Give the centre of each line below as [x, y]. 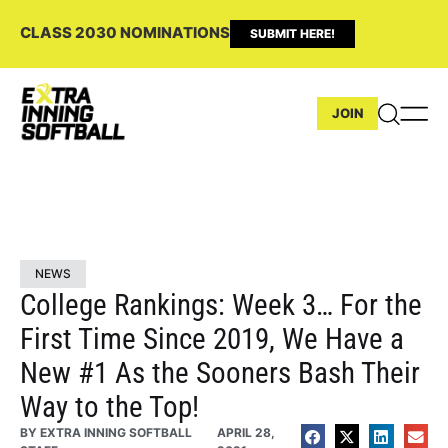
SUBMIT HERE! [292, 33]
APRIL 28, [245, 432]
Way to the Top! [109, 406]
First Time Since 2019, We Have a [212, 338]
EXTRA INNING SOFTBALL [114, 432]
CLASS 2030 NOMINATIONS [125, 32]
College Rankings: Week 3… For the [221, 304]
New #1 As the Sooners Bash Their [220, 372]
